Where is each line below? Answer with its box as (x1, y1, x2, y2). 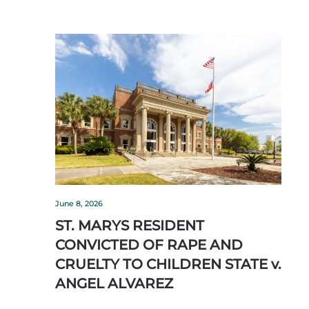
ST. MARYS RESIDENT (55, 217, 204, 235)
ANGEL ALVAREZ (55, 275, 173, 292)
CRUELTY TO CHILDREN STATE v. (55, 256, 281, 273)
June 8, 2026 (55, 199, 103, 209)
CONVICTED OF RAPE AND (55, 237, 243, 254)
